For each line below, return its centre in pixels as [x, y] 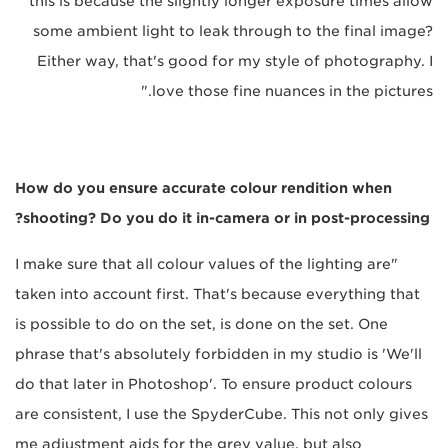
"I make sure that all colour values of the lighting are [203, 264]
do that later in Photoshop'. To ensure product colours [213, 384]
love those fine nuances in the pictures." [292, 91]
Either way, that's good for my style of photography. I [235, 61]
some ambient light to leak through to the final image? [233, 31]
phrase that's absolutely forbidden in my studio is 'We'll [218, 354]
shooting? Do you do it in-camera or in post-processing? [226, 218]
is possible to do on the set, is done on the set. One [201, 324]
